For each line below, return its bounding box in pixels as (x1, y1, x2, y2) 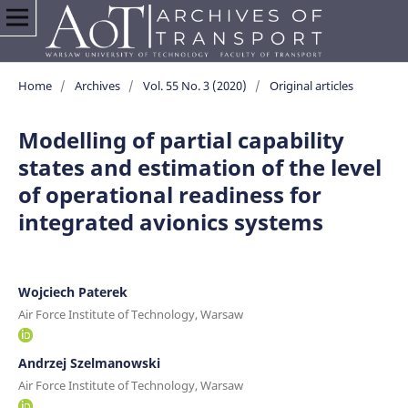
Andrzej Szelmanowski (17, 353, 160, 372)
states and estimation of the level (17, 151, 382, 182)
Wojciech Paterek (17, 282, 127, 301)
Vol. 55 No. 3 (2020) (142, 76, 247, 94)
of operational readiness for (17, 178, 321, 209)
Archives (74, 76, 120, 94)
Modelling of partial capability (17, 124, 344, 155)
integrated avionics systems (17, 206, 323, 237)
